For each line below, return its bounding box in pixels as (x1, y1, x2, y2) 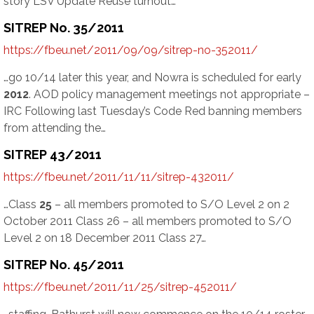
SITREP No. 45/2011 (4, 257, 124, 272)
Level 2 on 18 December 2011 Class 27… (4, 231, 206, 245)
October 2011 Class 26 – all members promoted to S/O (4, 214, 292, 228)
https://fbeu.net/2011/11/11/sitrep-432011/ (4, 170, 234, 184)
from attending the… (4, 121, 106, 135)
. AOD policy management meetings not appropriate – (29, 88, 310, 101)
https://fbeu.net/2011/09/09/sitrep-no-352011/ (4, 43, 258, 57)
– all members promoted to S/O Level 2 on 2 (52, 198, 289, 211)
